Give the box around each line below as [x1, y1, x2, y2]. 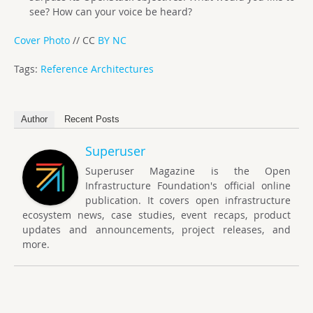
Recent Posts [64, 113, 119, 124]
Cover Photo [14, 33, 70, 47]
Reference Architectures [41, 61, 154, 75]
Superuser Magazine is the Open [85, 163, 291, 177]
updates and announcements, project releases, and [22, 222, 291, 236]
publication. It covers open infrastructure [85, 193, 291, 207]
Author [21, 113, 48, 124]
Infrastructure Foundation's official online [85, 178, 291, 192]
